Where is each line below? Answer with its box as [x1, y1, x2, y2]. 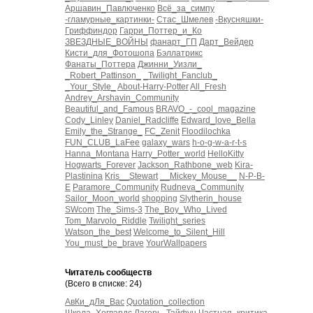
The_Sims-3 [96, 205, 143, 214]
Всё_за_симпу [157, 3, 214, 13]
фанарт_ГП [150, 37, 197, 47]
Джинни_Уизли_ [138, 59, 202, 69]
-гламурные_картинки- [65, 15, 154, 24]
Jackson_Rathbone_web [138, 160, 233, 170]
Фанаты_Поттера [65, 59, 136, 69]
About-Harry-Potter [117, 82, 189, 92]
